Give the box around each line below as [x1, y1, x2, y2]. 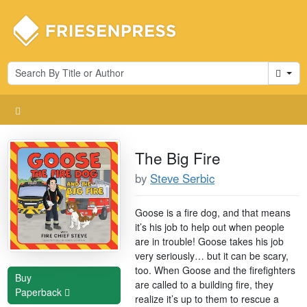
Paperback [15, 285, 64, 299]
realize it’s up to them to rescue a [135, 291, 280, 306]
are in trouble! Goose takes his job [135, 234, 284, 248]
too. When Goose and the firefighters [135, 262, 296, 277]
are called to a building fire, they [135, 277, 274, 291]
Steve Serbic [150, 169, 215, 186]
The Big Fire [135, 146, 221, 169]
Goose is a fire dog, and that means [135, 205, 291, 219]
